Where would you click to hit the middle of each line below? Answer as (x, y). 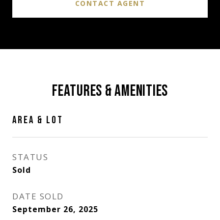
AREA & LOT (38, 120)
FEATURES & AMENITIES (110, 91)
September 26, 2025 (55, 209)
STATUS (30, 157)
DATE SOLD (38, 196)
